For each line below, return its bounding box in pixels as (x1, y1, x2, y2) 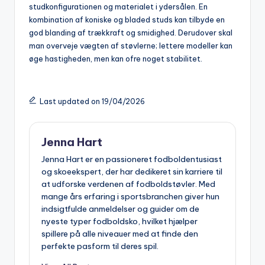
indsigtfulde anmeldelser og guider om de (41, 203, 199, 214)
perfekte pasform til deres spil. (41, 241, 159, 251)
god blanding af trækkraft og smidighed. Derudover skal (29, 27, 232, 37)
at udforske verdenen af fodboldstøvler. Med (41, 179, 215, 189)
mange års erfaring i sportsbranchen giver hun (41, 191, 219, 202)
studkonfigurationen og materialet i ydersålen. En (29, 1, 208, 11)
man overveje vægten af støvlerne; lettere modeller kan (29, 40, 232, 50)
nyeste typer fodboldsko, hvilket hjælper (41, 216, 198, 227)
